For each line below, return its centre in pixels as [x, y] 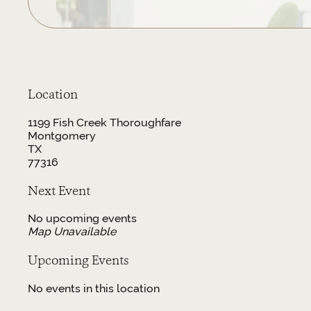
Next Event [59, 190]
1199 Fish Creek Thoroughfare [104, 123]
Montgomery [61, 136]
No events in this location [93, 288]
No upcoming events [82, 219]
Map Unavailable [72, 232]
